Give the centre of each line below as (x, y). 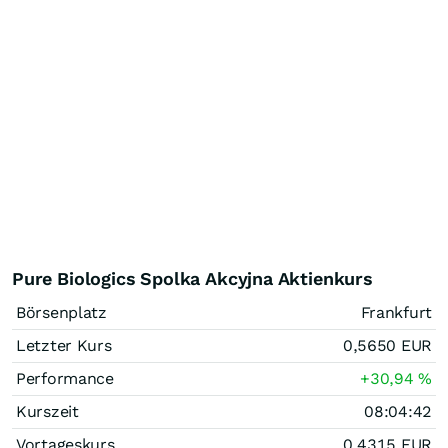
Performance (65, 378)
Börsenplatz (61, 312)
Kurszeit (47, 411)
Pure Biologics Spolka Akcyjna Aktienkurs (192, 278)
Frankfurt (396, 312)
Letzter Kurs (64, 345)
